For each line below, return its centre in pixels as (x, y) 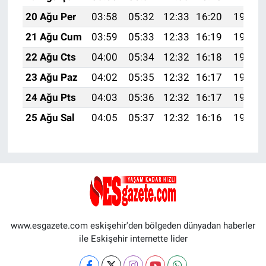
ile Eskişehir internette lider (133, 238)
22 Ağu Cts (50, 57)
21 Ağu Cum (53, 37)
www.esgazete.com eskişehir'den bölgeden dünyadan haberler (133, 225)
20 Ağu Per (50, 16)
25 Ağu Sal (50, 117)
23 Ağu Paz (51, 77)
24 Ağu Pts (50, 97)
